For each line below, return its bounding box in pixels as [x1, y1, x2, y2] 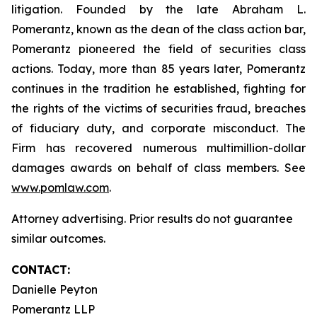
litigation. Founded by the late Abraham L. [11, 2, 306, 16]
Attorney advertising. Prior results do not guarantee [11, 212, 293, 226]
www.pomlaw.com [11, 180, 109, 195]
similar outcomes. [11, 231, 111, 246]
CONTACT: [11, 263, 70, 277]
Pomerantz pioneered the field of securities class [11, 42, 306, 56]
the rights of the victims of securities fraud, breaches [11, 101, 306, 115]
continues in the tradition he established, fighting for [11, 81, 306, 96]
